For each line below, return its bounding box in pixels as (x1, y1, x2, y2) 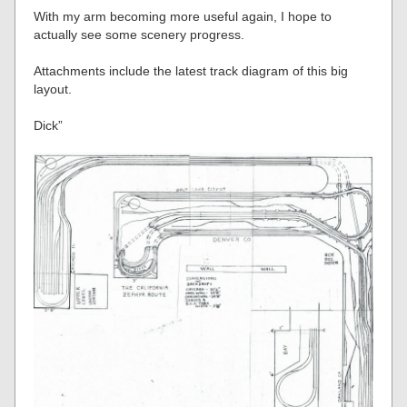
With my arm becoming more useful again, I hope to (34, 9, 333, 24)
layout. (34, 82, 73, 96)
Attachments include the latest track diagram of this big (34, 64, 349, 78)
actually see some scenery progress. (34, 27, 245, 42)
